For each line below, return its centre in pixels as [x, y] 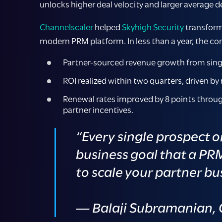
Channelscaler [67, 28]
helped [108, 28]
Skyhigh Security [153, 28]
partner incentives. [98, 110]
